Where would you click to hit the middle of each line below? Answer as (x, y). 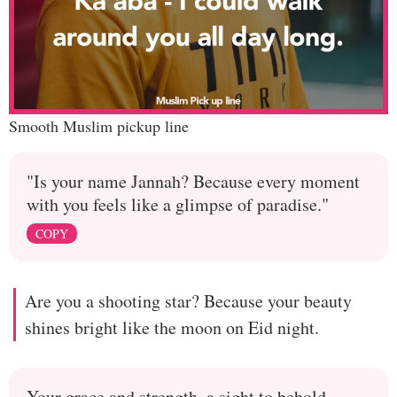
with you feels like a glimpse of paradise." (178, 204)
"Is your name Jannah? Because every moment (193, 181)
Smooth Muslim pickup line (99, 125)
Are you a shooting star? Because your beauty (188, 300)
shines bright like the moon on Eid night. (172, 327)
